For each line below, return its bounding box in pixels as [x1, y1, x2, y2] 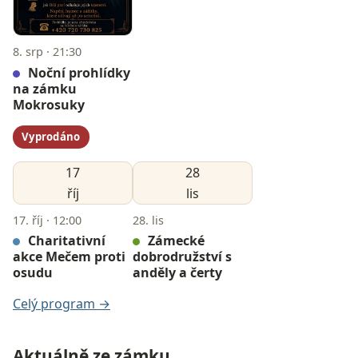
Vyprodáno [22, 129, 81, 144]
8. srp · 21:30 [13, 43, 82, 59]
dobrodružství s [133, 248, 232, 266]
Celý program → [13, 295, 110, 313]
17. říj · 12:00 [13, 212, 82, 228]
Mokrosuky [13, 95, 85, 113]
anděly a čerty [133, 264, 222, 282]
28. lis [133, 212, 164, 228]
